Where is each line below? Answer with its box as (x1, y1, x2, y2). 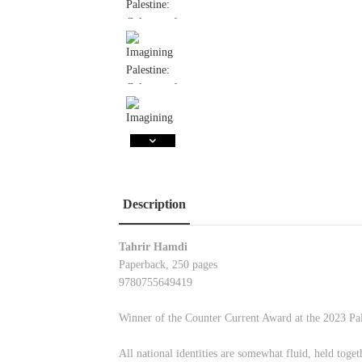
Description (123, 196, 186, 211)
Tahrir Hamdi (119, 241, 187, 254)
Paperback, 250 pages (119, 259, 217, 271)
